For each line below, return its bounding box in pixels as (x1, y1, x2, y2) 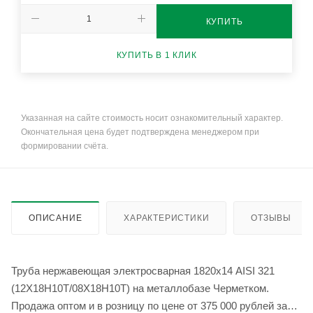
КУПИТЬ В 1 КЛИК (116, 50, 197, 60)
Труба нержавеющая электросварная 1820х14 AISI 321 (11, 265, 275, 277)
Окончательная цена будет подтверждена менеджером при (21, 127, 259, 138)
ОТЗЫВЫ (251, 213, 292, 224)
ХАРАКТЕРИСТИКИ (124, 213, 210, 224)
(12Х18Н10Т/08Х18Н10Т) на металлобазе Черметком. (11, 282, 269, 295)
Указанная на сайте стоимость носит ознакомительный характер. (21, 113, 283, 124)
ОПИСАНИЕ (29, 213, 82, 224)
